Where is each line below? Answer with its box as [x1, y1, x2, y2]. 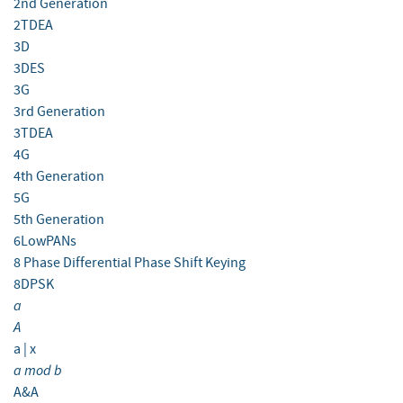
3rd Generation [13, 103, 105, 121]
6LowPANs [13, 232, 76, 251]
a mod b [13, 361, 62, 381]
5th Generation [13, 210, 104, 229]
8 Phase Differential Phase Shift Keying [13, 254, 246, 273]
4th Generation [13, 167, 104, 186]
